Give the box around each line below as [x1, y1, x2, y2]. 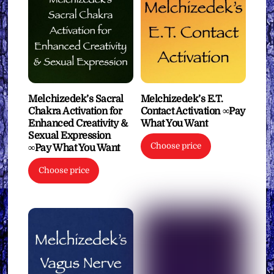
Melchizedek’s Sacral [28, 93, 124, 105]
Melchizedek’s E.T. [140, 93, 224, 105]
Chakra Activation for [28, 105, 122, 117]
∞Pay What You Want [28, 142, 120, 154]
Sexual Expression [28, 130, 111, 141]
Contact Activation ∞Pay [140, 105, 245, 117]
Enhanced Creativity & [28, 117, 128, 129]
